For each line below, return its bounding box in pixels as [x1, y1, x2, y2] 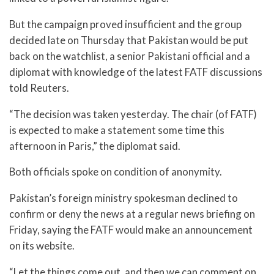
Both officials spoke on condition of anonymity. [9, 165, 222, 179]
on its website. [9, 239, 75, 253]
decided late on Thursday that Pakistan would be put [9, 33, 248, 46]
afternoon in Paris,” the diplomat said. [9, 139, 180, 152]
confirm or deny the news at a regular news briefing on [9, 207, 255, 221]
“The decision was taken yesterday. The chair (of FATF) [9, 107, 257, 120]
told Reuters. [9, 81, 69, 94]
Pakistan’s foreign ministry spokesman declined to [9, 191, 238, 205]
